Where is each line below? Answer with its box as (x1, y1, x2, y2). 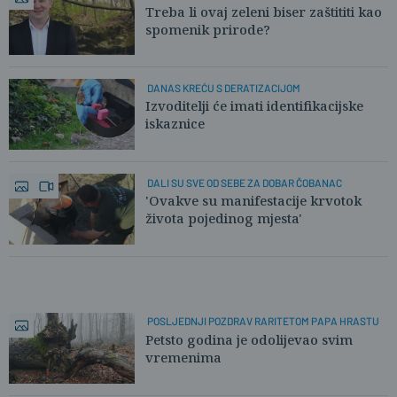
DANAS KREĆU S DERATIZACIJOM (146, 81, 300, 94)
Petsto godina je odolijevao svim (145, 330, 353, 348)
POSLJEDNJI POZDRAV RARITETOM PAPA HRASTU (146, 315, 379, 328)
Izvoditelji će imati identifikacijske (145, 97, 363, 115)
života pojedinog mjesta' (145, 209, 302, 228)
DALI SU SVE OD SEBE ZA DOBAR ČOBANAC (146, 175, 342, 189)
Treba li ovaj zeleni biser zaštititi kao (145, 2, 382, 20)
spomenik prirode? (145, 19, 270, 38)
